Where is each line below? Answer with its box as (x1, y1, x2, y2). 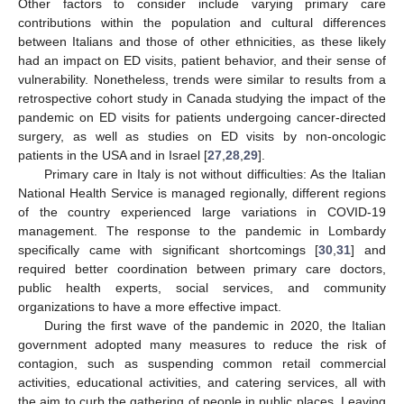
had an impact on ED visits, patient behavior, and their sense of (18, 53, 386, 69)
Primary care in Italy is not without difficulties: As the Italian (43, 167, 386, 182)
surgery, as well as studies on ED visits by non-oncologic (18, 129, 386, 144)
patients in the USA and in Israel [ (18, 148, 207, 163)
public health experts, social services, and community (18, 280, 386, 296)
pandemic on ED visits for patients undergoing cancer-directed (18, 110, 386, 125)
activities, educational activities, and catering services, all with (18, 375, 386, 390)
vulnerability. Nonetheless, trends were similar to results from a (18, 72, 386, 87)
